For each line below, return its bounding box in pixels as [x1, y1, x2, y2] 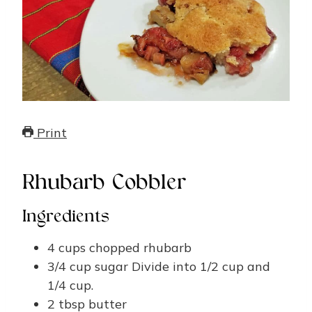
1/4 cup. [47, 276, 93, 293]
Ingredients [22, 208, 109, 226]
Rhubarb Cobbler [22, 172, 186, 195]
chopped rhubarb [89, 239, 192, 256]
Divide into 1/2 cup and [132, 258, 270, 274]
